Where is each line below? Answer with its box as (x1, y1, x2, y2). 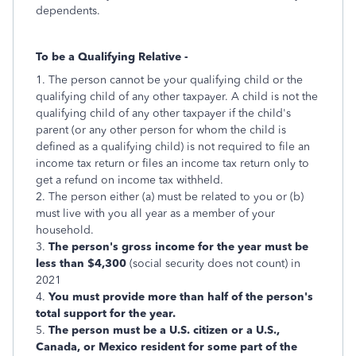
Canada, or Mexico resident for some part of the (36, 340, 297, 354)
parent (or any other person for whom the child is (36, 123, 286, 137)
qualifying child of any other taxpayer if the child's (36, 106, 291, 120)
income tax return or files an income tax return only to (36, 157, 309, 170)
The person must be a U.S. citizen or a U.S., (48, 323, 280, 337)
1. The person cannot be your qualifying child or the (36, 73, 303, 87)
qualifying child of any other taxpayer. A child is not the (36, 90, 318, 103)
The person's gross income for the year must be (48, 240, 308, 253)
